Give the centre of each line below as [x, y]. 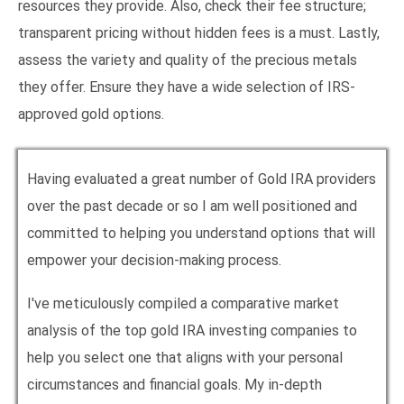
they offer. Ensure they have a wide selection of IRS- [187, 87]
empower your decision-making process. [154, 260]
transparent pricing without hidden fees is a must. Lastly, [199, 32]
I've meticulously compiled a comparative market [183, 303]
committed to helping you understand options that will [201, 233]
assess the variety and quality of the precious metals [188, 60]
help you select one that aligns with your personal [185, 357]
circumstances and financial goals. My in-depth [174, 384]
